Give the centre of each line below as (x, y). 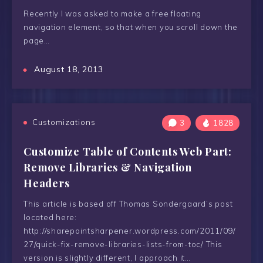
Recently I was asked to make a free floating (112, 14)
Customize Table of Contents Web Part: (128, 151)
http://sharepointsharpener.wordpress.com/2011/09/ (130, 231)
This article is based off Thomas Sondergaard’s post (128, 204)
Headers (47, 183)
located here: (50, 217)
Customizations (64, 122)
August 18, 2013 (69, 69)
